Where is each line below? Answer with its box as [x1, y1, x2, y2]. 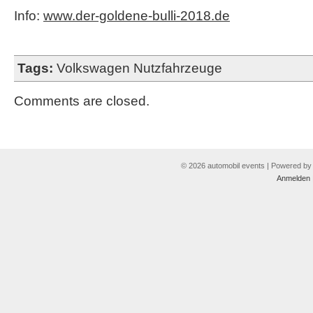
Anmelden [276, 174, 310, 182]
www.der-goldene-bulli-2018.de [43, 8, 230, 23]
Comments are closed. [14, 94, 150, 108]
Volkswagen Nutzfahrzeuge [57, 61, 222, 75]
